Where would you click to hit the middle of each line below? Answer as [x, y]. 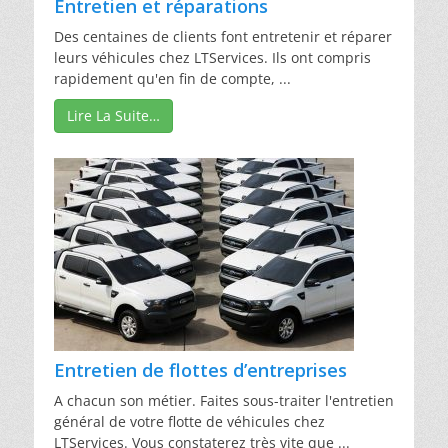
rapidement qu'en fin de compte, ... [172, 78]
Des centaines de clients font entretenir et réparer [223, 36]
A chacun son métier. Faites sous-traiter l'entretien [224, 400]
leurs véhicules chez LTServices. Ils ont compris [212, 57]
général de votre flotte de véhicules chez [189, 421]
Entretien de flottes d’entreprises [200, 369]
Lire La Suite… [113, 115]
